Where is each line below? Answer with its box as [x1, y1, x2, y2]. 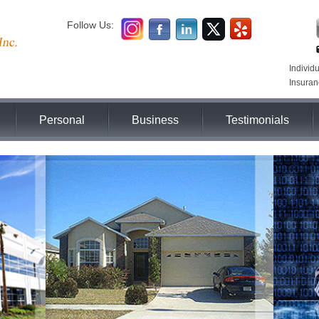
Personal [39, 114, 85, 126]
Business [132, 114, 179, 126]
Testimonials [226, 114, 289, 126]
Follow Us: [67, 19, 114, 31]
